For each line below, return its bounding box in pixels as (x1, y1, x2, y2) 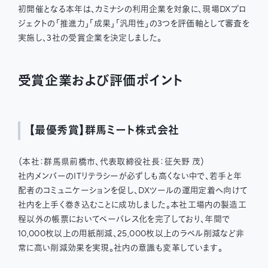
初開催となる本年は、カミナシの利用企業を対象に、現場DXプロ (17, 4, 246, 16)
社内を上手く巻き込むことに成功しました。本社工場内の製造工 (17, 200, 247, 211)
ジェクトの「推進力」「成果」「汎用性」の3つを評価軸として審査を (17, 19, 250, 30)
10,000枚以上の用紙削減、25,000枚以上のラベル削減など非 (17, 229, 245, 240)
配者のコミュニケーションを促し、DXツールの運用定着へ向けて (17, 185, 248, 197)
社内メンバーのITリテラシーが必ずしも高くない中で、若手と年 (17, 171, 242, 182)
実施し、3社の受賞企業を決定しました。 (17, 33, 162, 44)
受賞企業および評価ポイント (17, 72, 184, 90)
